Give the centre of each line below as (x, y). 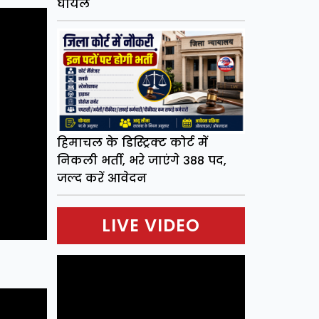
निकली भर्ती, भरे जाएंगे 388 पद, (141, 161)
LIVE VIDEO (151, 226)
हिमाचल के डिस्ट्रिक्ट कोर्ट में (132, 143)
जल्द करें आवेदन (101, 179)
